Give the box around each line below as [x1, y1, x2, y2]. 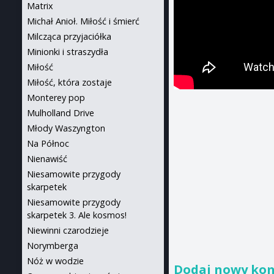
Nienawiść [27, 153, 67, 165]
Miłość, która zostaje [27, 76, 112, 88]
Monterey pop [27, 92, 85, 103]
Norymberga [27, 240, 78, 251]
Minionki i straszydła [27, 46, 108, 57]
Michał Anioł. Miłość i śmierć [27, 15, 139, 27]
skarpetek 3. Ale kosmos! [27, 209, 127, 221]
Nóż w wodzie [27, 255, 84, 267]
